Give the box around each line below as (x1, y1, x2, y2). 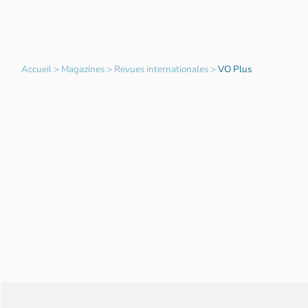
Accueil (21, 63, 52, 76)
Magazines (60, 63, 104, 76)
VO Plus (217, 63, 252, 76)
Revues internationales (113, 63, 208, 76)
